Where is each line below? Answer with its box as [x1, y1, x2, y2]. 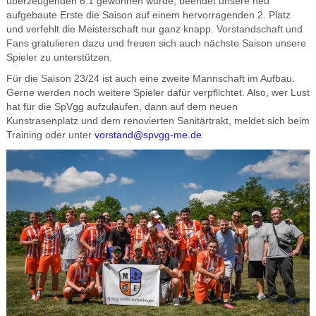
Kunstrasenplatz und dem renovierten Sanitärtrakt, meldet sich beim [6, 115, 310, 126]
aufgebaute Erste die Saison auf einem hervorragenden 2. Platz [6, 9, 291, 20]
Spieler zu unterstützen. [6, 51, 112, 63]
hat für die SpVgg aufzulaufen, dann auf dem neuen [6, 101, 238, 112]
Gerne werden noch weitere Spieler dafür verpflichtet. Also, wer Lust [6, 87, 310, 98]
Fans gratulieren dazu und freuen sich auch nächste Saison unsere [6, 37, 306, 49]
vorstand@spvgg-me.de [94, 129, 202, 140]
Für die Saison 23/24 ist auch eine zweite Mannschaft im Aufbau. [6, 73, 295, 84]
